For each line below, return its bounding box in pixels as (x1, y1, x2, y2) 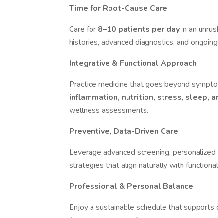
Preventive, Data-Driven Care (69, 126, 178, 137)
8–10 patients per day (98, 24, 182, 35)
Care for (69, 24, 98, 35)
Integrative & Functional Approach (69, 58, 197, 69)
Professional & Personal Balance (69, 181, 193, 192)
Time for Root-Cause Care (69, 3, 167, 14)
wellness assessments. (69, 105, 148, 116)
